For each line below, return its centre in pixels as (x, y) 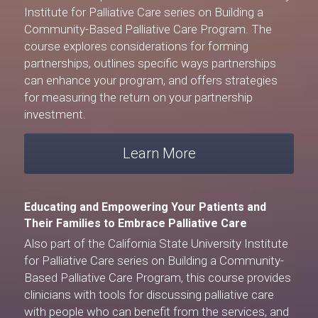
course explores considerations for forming (136, 46)
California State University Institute (198, 244)
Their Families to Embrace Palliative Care (136, 224)
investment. (55, 115)
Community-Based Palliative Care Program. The (148, 29)
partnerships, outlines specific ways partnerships (150, 64)
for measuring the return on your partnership (138, 98)
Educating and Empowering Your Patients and (145, 207)
